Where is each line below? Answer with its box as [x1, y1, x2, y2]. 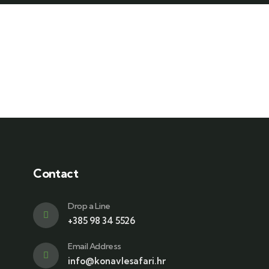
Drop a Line [68, 201, 110, 211]
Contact [33, 166, 79, 181]
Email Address [68, 241, 122, 252]
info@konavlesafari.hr [68, 255, 166, 267]
